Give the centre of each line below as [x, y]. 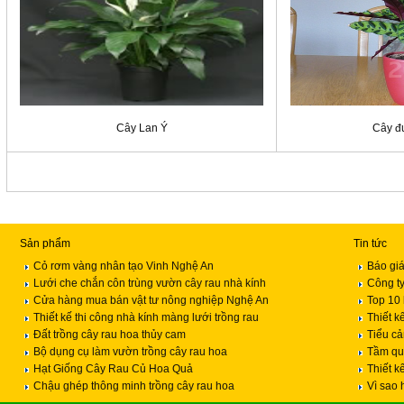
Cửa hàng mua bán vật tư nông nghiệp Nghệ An [151, 300]
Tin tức [370, 243]
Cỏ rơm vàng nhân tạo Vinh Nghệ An [123, 266]
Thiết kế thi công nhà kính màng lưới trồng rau [146, 317]
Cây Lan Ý [142, 128]
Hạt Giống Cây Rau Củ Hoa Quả [113, 369]
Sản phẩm [45, 243]
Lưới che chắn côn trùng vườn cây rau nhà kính [149, 283]
